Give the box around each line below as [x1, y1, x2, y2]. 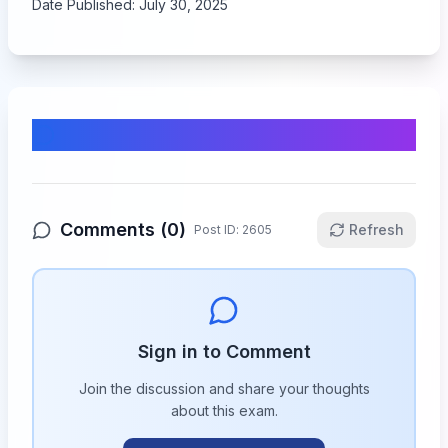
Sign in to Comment [137, 341, 311, 362]
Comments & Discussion [56, 120, 338, 149]
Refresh [349, 221, 404, 238]
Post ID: [194, 222, 242, 237]
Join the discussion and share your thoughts [78, 380, 370, 397]
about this [170, 402, 239, 419]
